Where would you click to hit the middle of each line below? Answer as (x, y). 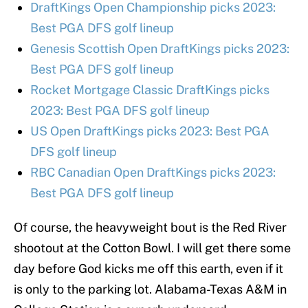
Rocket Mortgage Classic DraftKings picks (150, 90)
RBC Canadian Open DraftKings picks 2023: (153, 173)
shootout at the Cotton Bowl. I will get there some (152, 248)
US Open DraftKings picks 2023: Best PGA (150, 131)
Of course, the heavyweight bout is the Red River (150, 228)
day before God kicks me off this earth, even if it (148, 269)
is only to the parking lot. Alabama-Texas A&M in (150, 289)
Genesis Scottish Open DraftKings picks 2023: (160, 49)
